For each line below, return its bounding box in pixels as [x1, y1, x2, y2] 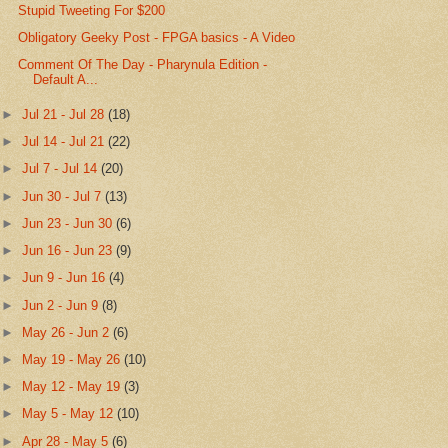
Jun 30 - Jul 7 [22, 188, 106, 204]
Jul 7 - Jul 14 [22, 161, 102, 177]
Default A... [33, 72, 99, 88]
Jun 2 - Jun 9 [22, 297, 103, 313]
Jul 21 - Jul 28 [22, 107, 109, 123]
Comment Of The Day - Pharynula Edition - [18, 57, 268, 73]
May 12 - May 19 [22, 379, 125, 395]
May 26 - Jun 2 [22, 324, 114, 340]
